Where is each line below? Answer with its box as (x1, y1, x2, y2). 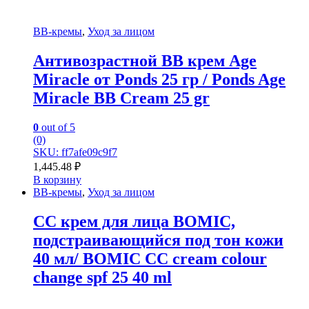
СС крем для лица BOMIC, (33, 212, 235, 231)
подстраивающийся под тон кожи (33, 231, 283, 250)
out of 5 (39, 121, 75, 134)
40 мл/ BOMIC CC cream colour (33, 250, 267, 268)
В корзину (33, 174, 81, 186)
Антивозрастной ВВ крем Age (33, 52, 257, 70)
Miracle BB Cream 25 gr (33, 89, 210, 108)
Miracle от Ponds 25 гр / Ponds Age (33, 70, 286, 89)
